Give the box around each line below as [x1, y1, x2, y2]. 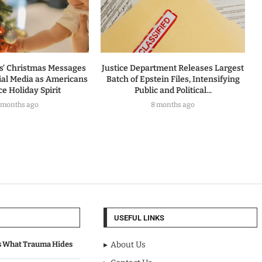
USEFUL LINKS [114, 213, 164, 223]
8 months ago [151, 101, 195, 109]
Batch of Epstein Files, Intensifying [106, 74, 240, 85]
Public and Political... [134, 85, 212, 96]
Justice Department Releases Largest [102, 63, 244, 74]
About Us [111, 240, 146, 250]
